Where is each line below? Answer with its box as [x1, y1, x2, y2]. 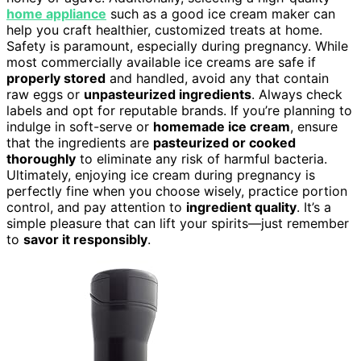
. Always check [251, 85, 342, 102]
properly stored [6, 69, 106, 86]
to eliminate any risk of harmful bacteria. [76, 150, 327, 167]
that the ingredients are [6, 134, 153, 151]
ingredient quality [186, 198, 297, 215]
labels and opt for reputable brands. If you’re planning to [6, 102, 352, 118]
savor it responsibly [23, 230, 147, 247]
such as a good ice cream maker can [106, 5, 335, 22]
